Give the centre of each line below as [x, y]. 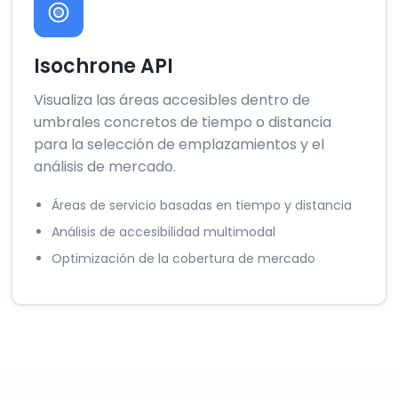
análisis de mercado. [105, 167]
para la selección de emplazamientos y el [179, 145]
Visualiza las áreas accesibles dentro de [172, 100]
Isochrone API [103, 67]
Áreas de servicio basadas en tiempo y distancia [202, 206]
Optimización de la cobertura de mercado [183, 259]
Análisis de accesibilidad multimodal [163, 232]
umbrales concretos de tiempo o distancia [183, 123]
